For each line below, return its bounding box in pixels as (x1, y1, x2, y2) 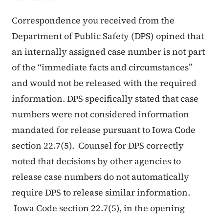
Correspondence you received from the (12, 14, 175, 27)
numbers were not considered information (12, 108, 189, 121)
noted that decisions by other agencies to (12, 155, 181, 168)
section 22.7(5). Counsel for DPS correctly (12, 139, 184, 152)
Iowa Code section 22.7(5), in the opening (12, 202, 185, 215)
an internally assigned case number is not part (12, 45, 205, 58)
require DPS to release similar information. (12, 186, 190, 199)
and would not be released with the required (12, 77, 197, 89)
